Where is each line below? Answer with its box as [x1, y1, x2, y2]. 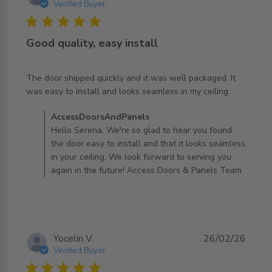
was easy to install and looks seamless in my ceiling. [25, 86, 230, 97]
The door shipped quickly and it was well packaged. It [25, 72, 236, 84]
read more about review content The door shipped [13, 85, 229, 98]
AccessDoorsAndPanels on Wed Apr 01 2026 [25, 124, 226, 137]
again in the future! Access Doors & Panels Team [50, 165, 242, 176]
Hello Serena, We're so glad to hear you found [50, 124, 232, 136]
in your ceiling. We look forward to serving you [50, 151, 231, 163]
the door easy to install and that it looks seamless [50, 138, 245, 149]
